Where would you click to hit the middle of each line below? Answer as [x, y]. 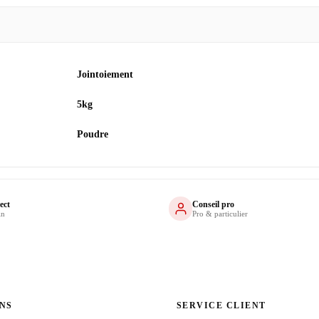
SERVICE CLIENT [221, 306]
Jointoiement [105, 75]
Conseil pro [214, 205]
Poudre [93, 135]
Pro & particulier [220, 214]
